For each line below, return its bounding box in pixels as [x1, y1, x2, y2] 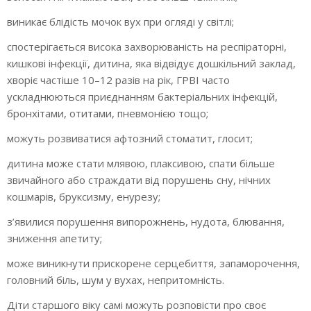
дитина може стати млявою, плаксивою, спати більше [7, 156, 275, 171]
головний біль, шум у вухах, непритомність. [7, 273, 224, 287]
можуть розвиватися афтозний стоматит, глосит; [7, 131, 253, 146]
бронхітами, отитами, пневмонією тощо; [7, 106, 208, 121]
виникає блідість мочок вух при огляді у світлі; [7, 15, 234, 29]
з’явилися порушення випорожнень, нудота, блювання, [7, 215, 285, 229]
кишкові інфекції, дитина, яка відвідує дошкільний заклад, [7, 56, 296, 71]
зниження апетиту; [7, 231, 102, 246]
